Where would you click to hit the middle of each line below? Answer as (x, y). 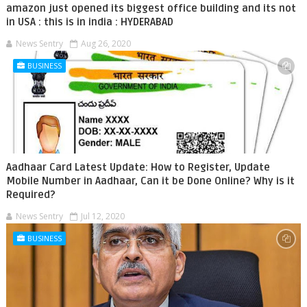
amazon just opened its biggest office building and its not (151, 8)
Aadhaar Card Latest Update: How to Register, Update (138, 167)
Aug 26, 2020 (106, 44)
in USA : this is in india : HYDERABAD (89, 22)
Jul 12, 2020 (102, 216)
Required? (30, 195)
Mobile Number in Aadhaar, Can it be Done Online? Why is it (150, 181)
